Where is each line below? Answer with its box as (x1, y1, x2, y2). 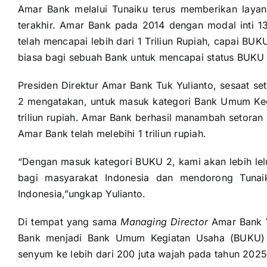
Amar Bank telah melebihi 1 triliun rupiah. (17, 128, 207, 140)
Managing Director (120, 216, 208, 228)
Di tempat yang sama (17, 216, 121, 228)
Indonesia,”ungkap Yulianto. (17, 188, 146, 200)
